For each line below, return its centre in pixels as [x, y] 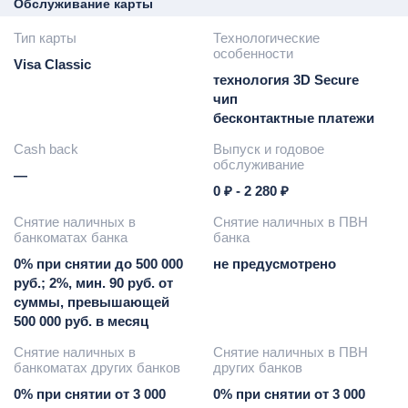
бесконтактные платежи [294, 117]
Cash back [46, 148]
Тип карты [45, 37]
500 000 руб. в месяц [81, 321]
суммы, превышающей [92, 301]
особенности [254, 53]
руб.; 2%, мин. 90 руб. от [93, 282]
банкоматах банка [71, 237]
